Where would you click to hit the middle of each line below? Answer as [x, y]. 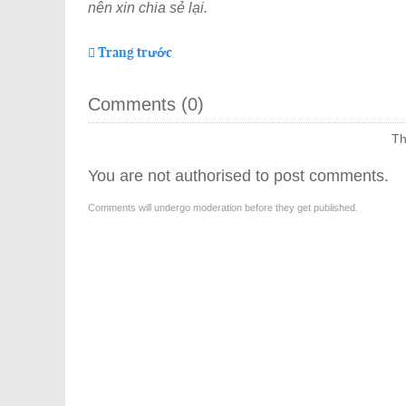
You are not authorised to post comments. [238, 175]
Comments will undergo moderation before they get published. [223, 207]
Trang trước [135, 52]
